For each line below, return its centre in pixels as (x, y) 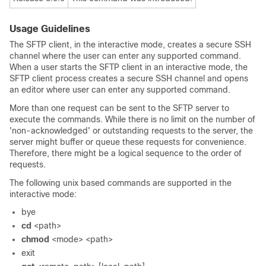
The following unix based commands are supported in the (121, 183)
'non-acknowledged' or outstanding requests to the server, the (131, 131)
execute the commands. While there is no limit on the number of (132, 119)
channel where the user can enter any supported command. (125, 56)
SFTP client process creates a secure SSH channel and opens (129, 78)
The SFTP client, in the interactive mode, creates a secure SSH (130, 45)
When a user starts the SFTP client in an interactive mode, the (129, 67)
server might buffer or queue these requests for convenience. (128, 142)
